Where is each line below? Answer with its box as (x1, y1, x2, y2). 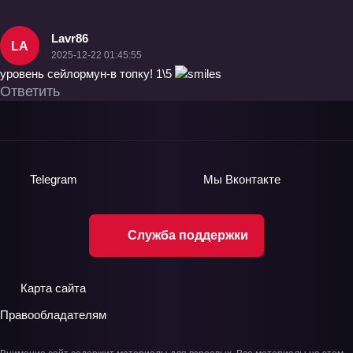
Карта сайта (20, 281, 86, 295)
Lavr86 (51, 31, 88, 45)
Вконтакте (225, 172, 281, 186)
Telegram (30, 172, 77, 186)
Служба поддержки (128, 229, 248, 243)
